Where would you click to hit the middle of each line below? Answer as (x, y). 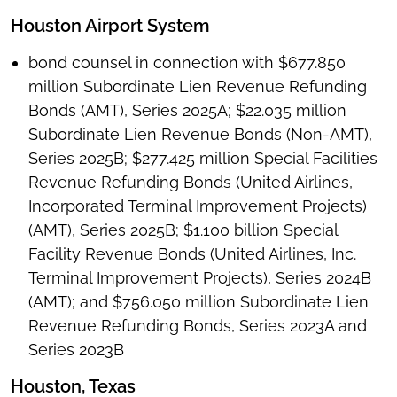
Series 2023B (76, 350)
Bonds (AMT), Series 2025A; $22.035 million (187, 111)
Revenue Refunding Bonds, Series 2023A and (198, 326)
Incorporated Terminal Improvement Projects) (198, 206)
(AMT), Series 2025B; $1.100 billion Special (183, 230)
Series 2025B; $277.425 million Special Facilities (203, 159)
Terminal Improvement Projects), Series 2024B (200, 278)
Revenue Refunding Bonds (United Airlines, (191, 183)
